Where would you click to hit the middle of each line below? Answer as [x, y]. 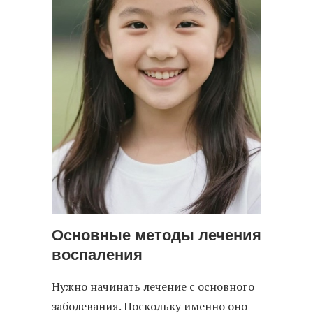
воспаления [97, 254]
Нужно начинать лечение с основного [153, 286]
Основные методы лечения [156, 235]
